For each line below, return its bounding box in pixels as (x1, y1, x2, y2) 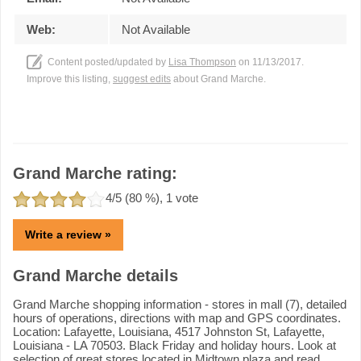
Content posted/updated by (48, 56, 168, 68)
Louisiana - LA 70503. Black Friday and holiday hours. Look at (13, 338, 336, 352)
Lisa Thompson (168, 56, 236, 68)
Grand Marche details (13, 266, 178, 284)
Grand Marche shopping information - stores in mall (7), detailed (13, 297, 346, 311)
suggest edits (113, 73, 171, 85)
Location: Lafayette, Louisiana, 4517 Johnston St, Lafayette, (13, 324, 325, 338)
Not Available (122, 22, 190, 36)
